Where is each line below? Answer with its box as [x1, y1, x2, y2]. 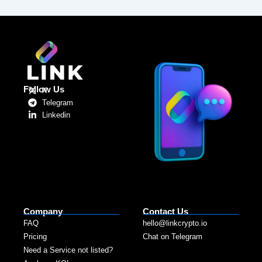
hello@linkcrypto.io [143, 219, 207, 227]
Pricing [23, 232, 47, 241]
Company [23, 207, 63, 216]
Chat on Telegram [143, 232, 202, 241]
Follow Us [23, 84, 64, 94]
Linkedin [42, 110, 70, 119]
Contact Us [143, 207, 188, 216]
